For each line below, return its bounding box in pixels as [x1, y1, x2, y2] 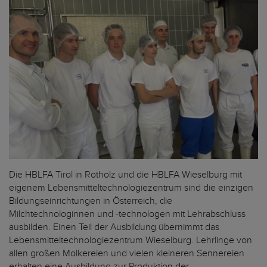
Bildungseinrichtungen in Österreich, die [9, 195, 172, 207]
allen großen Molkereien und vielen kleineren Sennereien [9, 247, 244, 260]
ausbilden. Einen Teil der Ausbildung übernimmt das [9, 221, 219, 234]
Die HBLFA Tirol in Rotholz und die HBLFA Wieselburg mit [9, 169, 242, 181]
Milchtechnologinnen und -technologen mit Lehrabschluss [9, 208, 246, 221]
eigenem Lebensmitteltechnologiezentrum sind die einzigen [9, 182, 253, 194]
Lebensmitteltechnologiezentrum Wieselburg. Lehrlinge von [9, 234, 252, 247]
